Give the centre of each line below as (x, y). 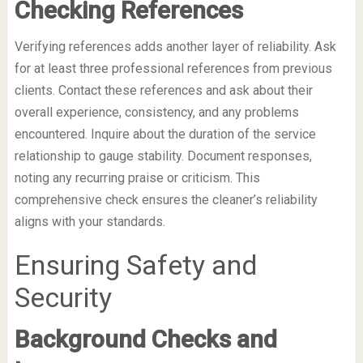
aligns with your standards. (90, 222)
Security (63, 298)
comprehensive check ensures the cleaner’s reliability (166, 200)
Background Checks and (145, 340)
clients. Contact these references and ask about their (163, 91)
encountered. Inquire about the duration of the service (165, 135)
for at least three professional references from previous (173, 69)
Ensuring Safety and (136, 265)
